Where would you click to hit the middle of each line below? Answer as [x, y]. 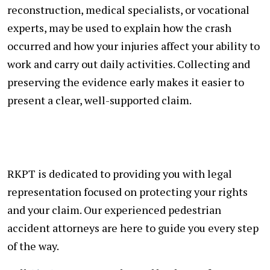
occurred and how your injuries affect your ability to [133, 46]
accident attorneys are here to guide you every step [133, 228]
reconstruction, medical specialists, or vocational [128, 9]
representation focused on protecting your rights [127, 191]
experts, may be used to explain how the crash [119, 27]
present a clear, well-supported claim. [99, 100]
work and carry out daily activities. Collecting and [129, 64]
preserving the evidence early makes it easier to [126, 82]
